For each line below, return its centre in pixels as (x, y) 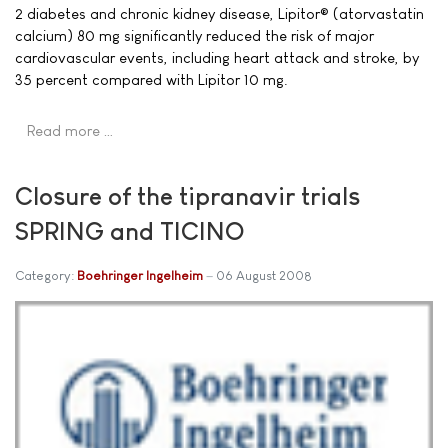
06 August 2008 (264, 275)
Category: (46, 275)
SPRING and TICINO (130, 230)
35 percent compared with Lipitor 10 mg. (151, 79)
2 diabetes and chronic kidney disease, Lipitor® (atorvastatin (219, 13)
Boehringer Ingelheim (140, 275)
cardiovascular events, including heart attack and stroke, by (217, 57)
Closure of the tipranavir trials (187, 195)
